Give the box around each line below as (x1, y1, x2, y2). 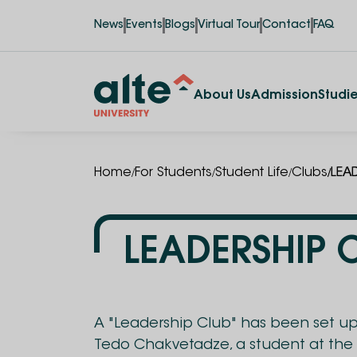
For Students (135, 167, 212, 179)
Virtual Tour (198, 20, 260, 31)
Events (126, 20, 163, 31)
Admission (251, 89, 318, 102)
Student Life (215, 167, 288, 179)
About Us (194, 89, 251, 102)
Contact (262, 20, 311, 31)
